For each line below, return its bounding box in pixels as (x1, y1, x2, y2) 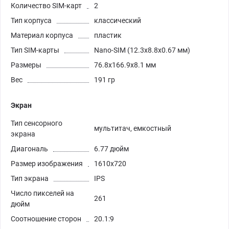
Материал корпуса (11, 31, 73, 39)
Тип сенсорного (11, 119, 62, 127)
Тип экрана (11, 174, 49, 182)
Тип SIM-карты (11, 45, 59, 54)
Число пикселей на (11, 189, 74, 197)
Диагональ (11, 144, 48, 153)
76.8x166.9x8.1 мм (94, 60, 156, 69)
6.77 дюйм (94, 144, 129, 153)
